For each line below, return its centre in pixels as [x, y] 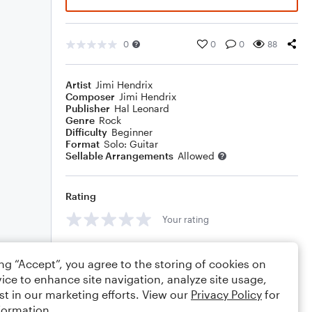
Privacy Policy [226, 294]
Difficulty [86, 132]
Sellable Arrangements [119, 156]
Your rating [186, 219]
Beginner [132, 132]
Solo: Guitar [131, 144]
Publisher [88, 108]
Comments [91, 250]
